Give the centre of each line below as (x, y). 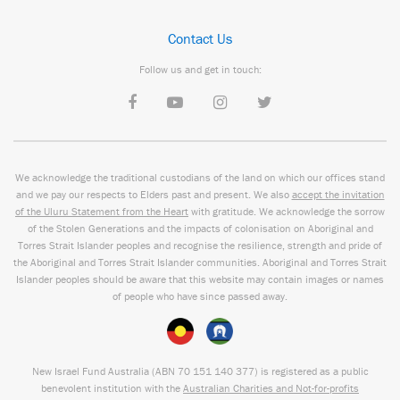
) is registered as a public (311, 371)
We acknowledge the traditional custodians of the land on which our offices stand (200, 177)
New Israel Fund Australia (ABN (104, 371)
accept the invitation (338, 194)
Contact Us (200, 38)
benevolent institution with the (112, 387)
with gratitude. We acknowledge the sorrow (287, 211)
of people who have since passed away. (200, 296)
